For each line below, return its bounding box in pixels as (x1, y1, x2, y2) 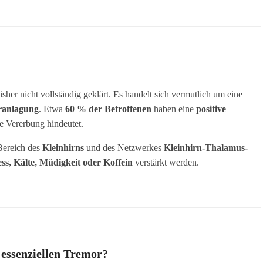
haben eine (151, 103, 196, 114)
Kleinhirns (42, 142, 84, 153)
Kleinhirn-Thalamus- (164, 142, 248, 153)
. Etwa (39, 103, 65, 114)
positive (196, 103, 226, 114)
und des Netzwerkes (84, 142, 164, 153)
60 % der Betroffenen (65, 103, 151, 114)
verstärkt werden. (133, 157, 199, 167)
